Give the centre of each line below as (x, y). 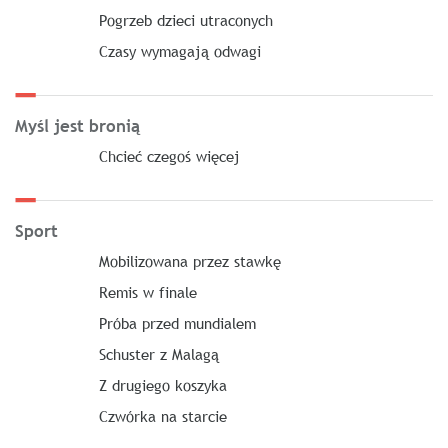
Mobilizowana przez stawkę (189, 261)
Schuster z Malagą (158, 354)
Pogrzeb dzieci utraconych (185, 20)
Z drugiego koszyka (162, 385)
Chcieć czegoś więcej (169, 156)
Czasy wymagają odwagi (179, 51)
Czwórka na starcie (162, 416)
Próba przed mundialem (177, 323)
